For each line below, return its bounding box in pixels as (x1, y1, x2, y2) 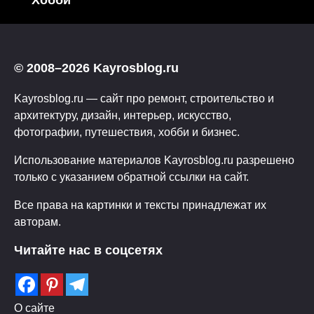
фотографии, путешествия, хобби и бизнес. (14, 125, 240, 139)
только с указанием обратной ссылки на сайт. (14, 170, 249, 184)
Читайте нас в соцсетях (14, 243, 163, 258)
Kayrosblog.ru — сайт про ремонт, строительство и (14, 92, 274, 105)
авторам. (14, 215, 61, 228)
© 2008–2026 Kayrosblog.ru (14, 61, 179, 76)
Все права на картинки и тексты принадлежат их (14, 198, 266, 212)
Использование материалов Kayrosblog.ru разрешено (14, 153, 294, 167)
